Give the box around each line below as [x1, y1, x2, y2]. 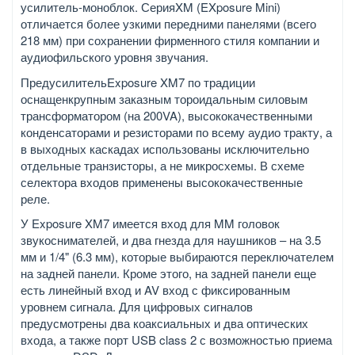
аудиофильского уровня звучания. [21, 48, 208, 66]
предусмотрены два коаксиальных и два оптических [21, 315, 308, 332]
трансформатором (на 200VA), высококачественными [21, 106, 312, 124]
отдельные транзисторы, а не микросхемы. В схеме [21, 156, 304, 174]
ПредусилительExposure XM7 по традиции [21, 73, 255, 90]
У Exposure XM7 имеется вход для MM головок [21, 215, 280, 232]
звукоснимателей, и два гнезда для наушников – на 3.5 [21, 231, 321, 249]
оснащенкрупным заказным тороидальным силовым [21, 90, 307, 107]
